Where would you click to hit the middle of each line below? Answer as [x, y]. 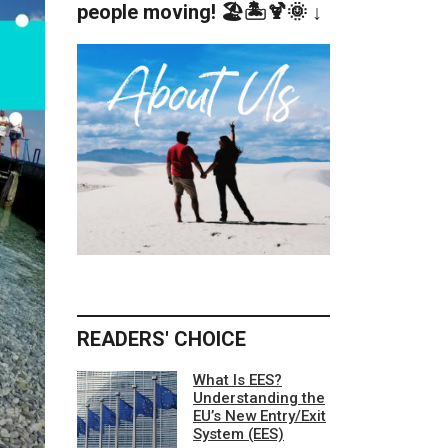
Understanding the [259, 397]
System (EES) [238, 433]
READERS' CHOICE [161, 338]
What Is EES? [237, 379]
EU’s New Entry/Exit [259, 415]
